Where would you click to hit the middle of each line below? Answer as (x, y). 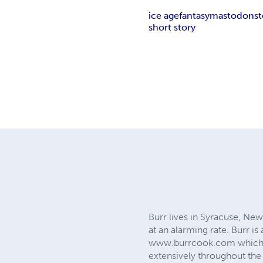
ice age (164, 16)
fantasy (195, 16)
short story (172, 28)
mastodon (232, 16)
